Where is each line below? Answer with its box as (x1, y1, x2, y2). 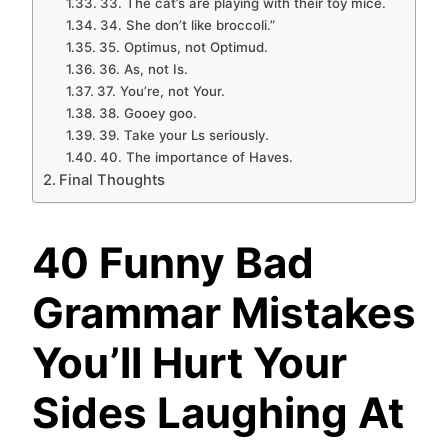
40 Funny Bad (32, 237, 314, 289)
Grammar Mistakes (32, 287, 416, 339)
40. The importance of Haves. (99, 149, 297, 166)
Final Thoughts (58, 171, 165, 190)
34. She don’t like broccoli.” (99, 17, 275, 34)
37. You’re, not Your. (96, 83, 229, 100)
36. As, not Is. (98, 61, 188, 78)
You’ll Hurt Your (32, 337, 347, 389)
